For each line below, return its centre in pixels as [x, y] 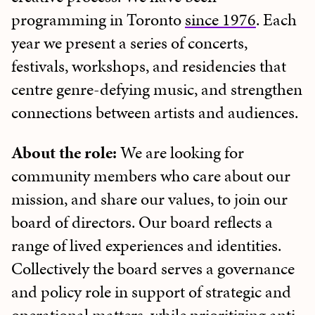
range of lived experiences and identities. [146, 246]
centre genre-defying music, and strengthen [157, 90]
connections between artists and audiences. [155, 113]
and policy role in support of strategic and [151, 292]
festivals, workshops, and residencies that [149, 66]
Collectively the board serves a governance [153, 269]
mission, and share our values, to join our [149, 199]
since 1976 [220, 20]
